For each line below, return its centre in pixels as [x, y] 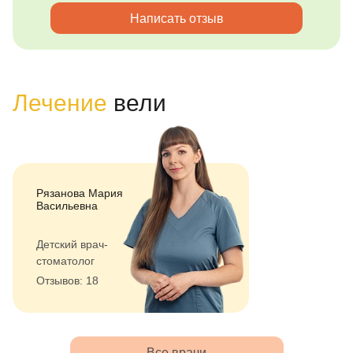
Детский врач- [72, 244]
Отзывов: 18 [67, 281]
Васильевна [67, 206]
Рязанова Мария [80, 193]
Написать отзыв [176, 18]
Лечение [60, 103]
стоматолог [65, 261]
